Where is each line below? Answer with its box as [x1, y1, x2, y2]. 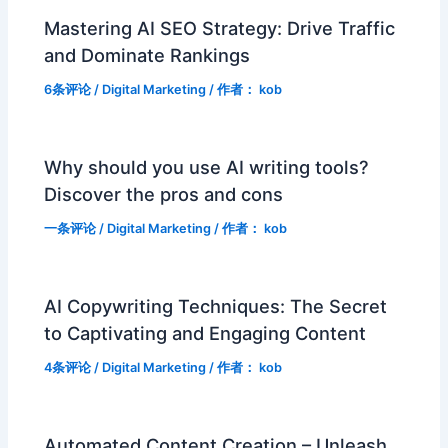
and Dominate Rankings [44, 44, 251, 66]
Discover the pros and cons [44, 183, 284, 206]
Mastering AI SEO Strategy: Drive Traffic [44, 17, 396, 39]
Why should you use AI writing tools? [44, 156, 370, 179]
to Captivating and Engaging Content [44, 322, 367, 345]
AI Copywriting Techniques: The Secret [44, 295, 388, 318]
